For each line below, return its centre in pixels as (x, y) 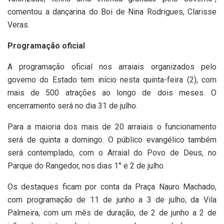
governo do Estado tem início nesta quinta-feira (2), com (112, 80)
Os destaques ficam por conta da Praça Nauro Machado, (112, 187)
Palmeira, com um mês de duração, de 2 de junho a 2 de (112, 213)
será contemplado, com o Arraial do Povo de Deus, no (112, 153)
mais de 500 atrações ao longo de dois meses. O (112, 93)
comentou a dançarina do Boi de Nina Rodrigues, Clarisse (112, 12)
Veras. (18, 25)
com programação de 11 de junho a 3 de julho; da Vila (112, 200)
